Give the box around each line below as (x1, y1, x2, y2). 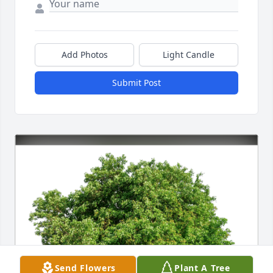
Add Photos (61, 49, 108, 61)
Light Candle (163, 49, 214, 61)
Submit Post (112, 77, 161, 89)
